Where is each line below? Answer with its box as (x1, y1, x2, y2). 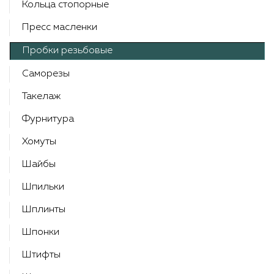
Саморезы (22, 69, 70, 79)
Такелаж (22, 92, 61, 102)
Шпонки (22, 228, 59, 237)
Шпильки (22, 182, 64, 192)
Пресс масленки (22, 23, 97, 32)
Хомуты (22, 137, 56, 147)
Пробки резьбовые (23, 46, 113, 56)
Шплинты (22, 205, 65, 215)
